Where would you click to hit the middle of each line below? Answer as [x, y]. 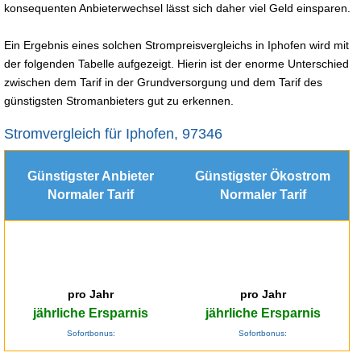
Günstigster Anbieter [91, 176]
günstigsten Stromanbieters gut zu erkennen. [119, 100]
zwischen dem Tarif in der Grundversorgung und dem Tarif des [163, 82]
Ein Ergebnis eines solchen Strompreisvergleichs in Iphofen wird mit [176, 45]
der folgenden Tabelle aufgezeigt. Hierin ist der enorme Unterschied [176, 63]
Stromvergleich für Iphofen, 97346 [113, 133]
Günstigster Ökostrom [263, 176]
